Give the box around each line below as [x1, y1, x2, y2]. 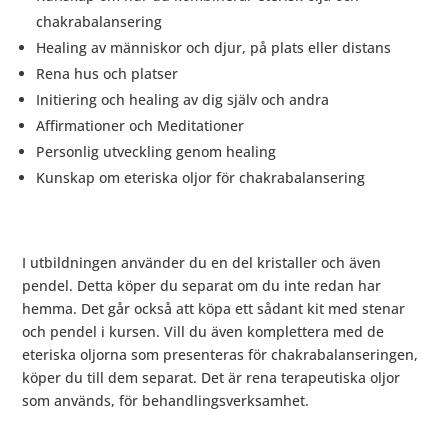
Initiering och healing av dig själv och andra [36, 90, 330, 110]
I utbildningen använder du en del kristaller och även [22, 253, 382, 273]
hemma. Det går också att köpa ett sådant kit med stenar [22, 299, 406, 319]
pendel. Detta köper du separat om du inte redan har [22, 276, 382, 296]
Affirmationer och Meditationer [36, 116, 245, 136]
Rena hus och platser [36, 64, 179, 84]
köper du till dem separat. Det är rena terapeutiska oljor [22, 368, 401, 388]
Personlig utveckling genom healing [36, 142, 277, 162]
